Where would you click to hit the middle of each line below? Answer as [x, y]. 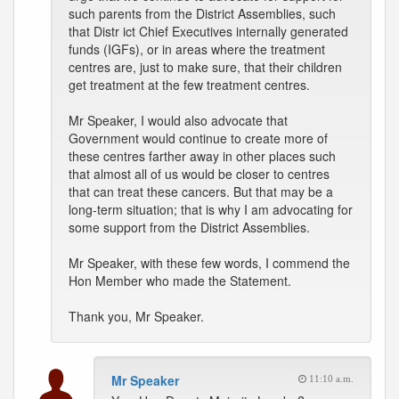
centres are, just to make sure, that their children [205, 67]
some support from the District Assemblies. [189, 227]
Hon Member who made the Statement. [180, 281]
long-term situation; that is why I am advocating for [211, 209]
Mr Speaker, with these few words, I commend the [209, 263]
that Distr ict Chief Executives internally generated [208, 31]
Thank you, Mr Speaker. [136, 316]
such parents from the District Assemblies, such [202, 13]
